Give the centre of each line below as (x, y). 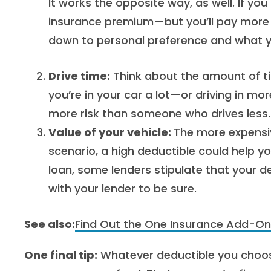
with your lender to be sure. (122, 188)
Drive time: (79, 76)
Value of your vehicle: (111, 132)
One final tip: (61, 255)
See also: (50, 224)
